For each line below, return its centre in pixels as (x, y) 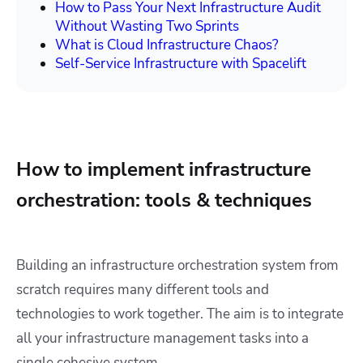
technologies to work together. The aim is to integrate (180, 314)
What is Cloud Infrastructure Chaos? (167, 45)
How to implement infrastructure (164, 170)
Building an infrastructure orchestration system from (177, 266)
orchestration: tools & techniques (164, 201)
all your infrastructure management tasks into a (162, 339)
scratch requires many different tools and (143, 290)
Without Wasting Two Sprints (147, 27)
